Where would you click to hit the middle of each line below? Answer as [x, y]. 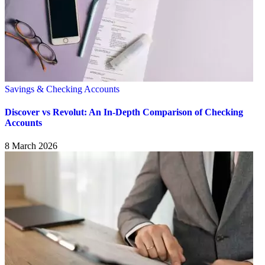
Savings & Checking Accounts [62, 89]
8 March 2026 [31, 146]
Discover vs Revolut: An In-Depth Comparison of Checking [124, 112]
